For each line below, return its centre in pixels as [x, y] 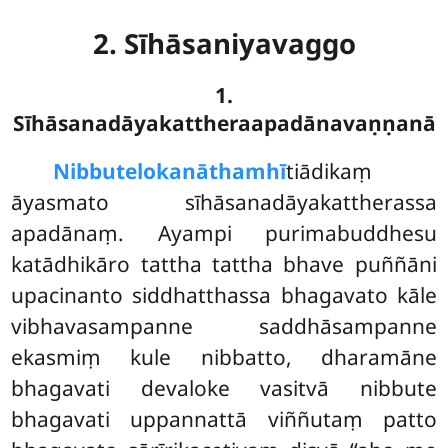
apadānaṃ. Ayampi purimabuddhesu [224, 232]
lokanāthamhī [212, 170]
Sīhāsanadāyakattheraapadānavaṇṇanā [224, 122]
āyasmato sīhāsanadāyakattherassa [224, 201]
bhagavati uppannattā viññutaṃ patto [224, 418]
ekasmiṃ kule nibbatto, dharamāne [224, 356]
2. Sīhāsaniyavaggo [224, 43]
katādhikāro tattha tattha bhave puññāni [224, 263]
